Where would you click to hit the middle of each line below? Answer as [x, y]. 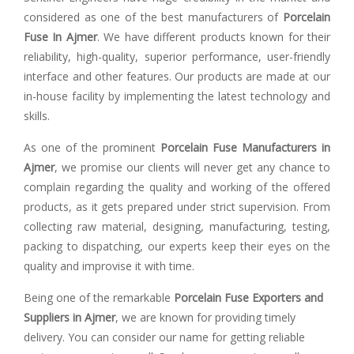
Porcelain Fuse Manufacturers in [245, 147]
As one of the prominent [92, 147]
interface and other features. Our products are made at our [177, 76]
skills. [37, 116]
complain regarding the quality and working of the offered [177, 187]
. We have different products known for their [214, 37]
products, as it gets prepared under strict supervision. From [177, 207]
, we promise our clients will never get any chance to [192, 167]
